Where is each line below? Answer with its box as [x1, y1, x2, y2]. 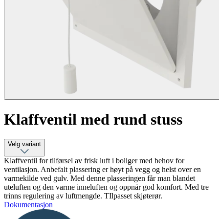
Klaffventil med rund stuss [4, 110, 182, 128]
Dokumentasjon [4, 200, 53, 209]
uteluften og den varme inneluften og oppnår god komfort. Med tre [4, 183, 209, 192]
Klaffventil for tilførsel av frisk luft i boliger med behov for [4, 156, 184, 165]
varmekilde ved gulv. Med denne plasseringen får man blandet [4, 174, 195, 183]
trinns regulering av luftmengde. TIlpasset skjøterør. [4, 192, 162, 200]
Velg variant [8, 140, 41, 148]
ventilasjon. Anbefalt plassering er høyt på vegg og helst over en [4, 165, 201, 174]
